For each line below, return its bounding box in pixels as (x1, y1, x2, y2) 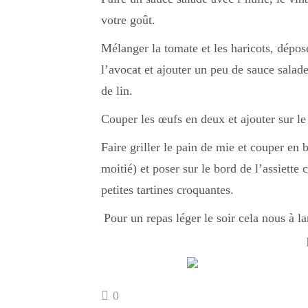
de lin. (101, 84, 133, 98)
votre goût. (101, 13, 155, 27)
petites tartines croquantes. (101, 183, 234, 197)
